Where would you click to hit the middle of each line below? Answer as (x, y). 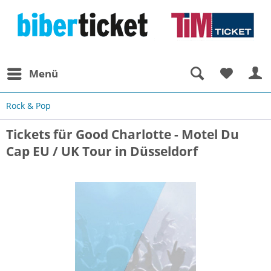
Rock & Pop (28, 106)
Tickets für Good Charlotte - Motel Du (122, 134)
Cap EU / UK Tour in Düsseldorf (102, 151)
